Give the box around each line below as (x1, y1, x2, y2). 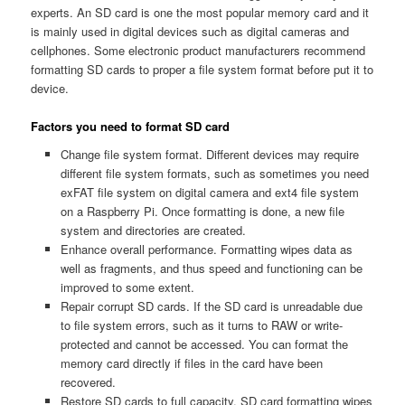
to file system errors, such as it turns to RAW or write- (60, 316, 343, 334)
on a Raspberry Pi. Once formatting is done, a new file (60, 202, 344, 221)
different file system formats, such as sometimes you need (60, 165, 369, 183)
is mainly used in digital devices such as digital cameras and (31, 22, 350, 40)
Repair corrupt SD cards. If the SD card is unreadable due (60, 297, 363, 316)
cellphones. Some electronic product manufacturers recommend (31, 41, 366, 59)
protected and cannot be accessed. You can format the (60, 335, 348, 353)
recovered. (60, 373, 116, 391)
